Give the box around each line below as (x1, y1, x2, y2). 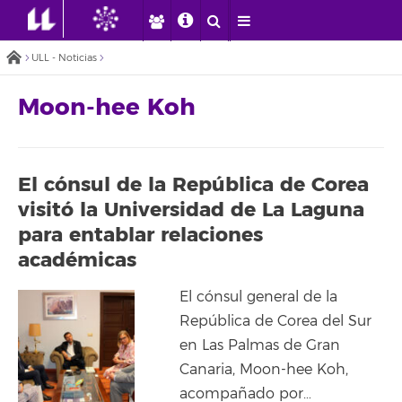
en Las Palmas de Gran (179, 336, 340, 354)
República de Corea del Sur (179, 311, 371, 330)
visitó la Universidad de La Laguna (18, 197, 364, 223)
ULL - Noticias (31, 52, 97, 64)
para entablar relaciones (18, 223, 263, 248)
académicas (18, 248, 136, 273)
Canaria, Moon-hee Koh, (179, 360, 348, 379)
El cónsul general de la (179, 287, 337, 306)
